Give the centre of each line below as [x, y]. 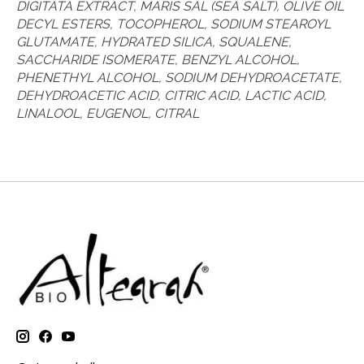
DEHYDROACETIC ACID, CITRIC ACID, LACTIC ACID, [171, 95]
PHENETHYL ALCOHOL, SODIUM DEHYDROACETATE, [179, 77]
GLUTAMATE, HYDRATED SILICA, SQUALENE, [154, 41]
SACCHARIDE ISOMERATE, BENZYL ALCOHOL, [158, 59]
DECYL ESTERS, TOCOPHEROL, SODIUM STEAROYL [173, 24]
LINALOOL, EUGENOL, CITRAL [108, 113]
